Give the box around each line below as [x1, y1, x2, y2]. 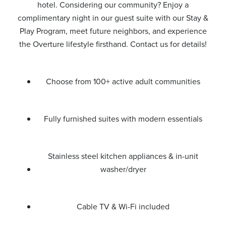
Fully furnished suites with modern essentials [44, 113, 202, 125]
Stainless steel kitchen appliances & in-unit [48, 150, 198, 162]
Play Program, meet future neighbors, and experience [19, 25, 207, 37]
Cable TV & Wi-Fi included [77, 201, 169, 212]
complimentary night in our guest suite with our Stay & [18, 12, 208, 24]
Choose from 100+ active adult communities [46, 76, 200, 87]
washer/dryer [100, 163, 146, 175]
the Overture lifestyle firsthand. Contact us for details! [19, 38, 207, 50]
